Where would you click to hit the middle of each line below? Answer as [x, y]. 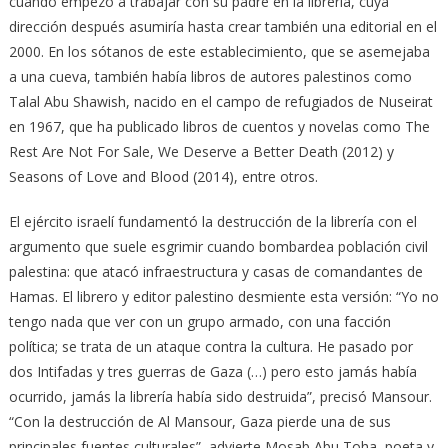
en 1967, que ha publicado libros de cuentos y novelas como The [219, 126]
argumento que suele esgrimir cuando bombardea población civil [218, 246]
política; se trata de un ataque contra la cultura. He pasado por [210, 346]
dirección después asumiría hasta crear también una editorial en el [222, 26]
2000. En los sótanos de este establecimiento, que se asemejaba [219, 51]
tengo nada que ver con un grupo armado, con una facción [199, 321]
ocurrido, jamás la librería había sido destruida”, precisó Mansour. [220, 396]
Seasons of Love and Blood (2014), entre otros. [163, 176]
